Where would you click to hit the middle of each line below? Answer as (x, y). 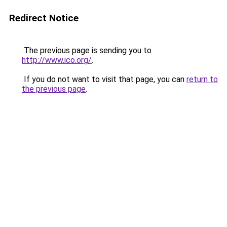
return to (202, 79)
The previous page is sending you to (87, 50)
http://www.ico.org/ (57, 60)
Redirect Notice (44, 18)
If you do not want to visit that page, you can (104, 79)
